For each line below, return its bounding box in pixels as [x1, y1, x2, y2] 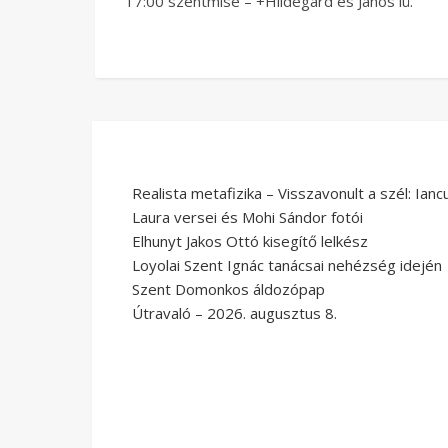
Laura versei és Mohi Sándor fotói [132, 207, 363, 228]
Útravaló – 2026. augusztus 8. [132, 303, 337, 324]
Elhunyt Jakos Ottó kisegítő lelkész [132, 231, 368, 252]
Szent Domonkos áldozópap [132, 279, 325, 300]
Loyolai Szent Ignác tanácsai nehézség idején [132, 255, 442, 276]
